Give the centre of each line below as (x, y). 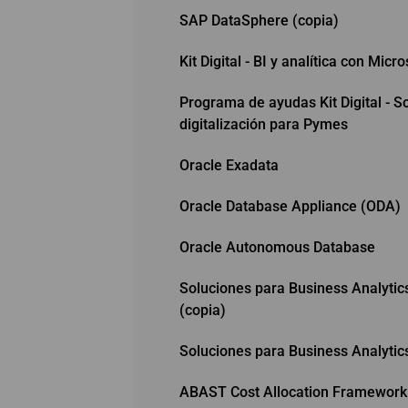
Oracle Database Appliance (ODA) (290, 206)
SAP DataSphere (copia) (259, 20)
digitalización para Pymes (264, 124)
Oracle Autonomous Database (277, 247)
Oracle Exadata (229, 165)
